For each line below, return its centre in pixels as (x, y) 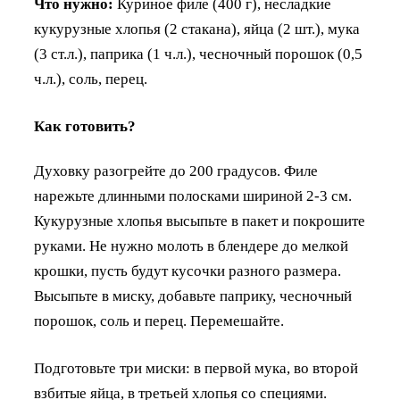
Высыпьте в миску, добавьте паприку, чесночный (193, 296)
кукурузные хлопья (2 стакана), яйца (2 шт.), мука (197, 29)
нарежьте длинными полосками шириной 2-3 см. (193, 196)
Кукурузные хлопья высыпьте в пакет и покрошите (200, 221)
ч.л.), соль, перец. (91, 79)
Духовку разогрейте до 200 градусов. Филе (176, 171)
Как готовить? (85, 126)
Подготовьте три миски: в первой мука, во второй (196, 369)
